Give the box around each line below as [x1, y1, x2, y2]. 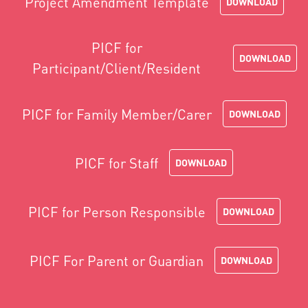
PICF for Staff [75, 153, 158, 172]
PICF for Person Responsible [27, 202, 206, 221]
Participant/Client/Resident [32, 59, 201, 77]
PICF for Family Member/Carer [21, 104, 212, 123]
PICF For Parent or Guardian [30, 251, 203, 269]
